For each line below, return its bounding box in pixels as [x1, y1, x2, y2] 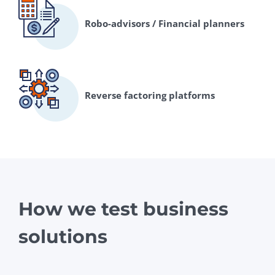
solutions [18, 225, 107, 249]
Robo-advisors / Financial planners [85, 17, 244, 29]
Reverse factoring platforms [85, 88, 215, 101]
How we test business [18, 198, 228, 221]
